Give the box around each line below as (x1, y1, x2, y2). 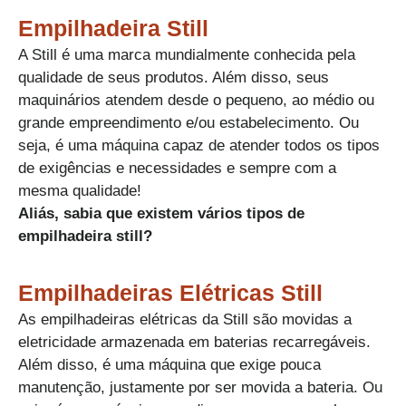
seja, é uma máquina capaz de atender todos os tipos (18, 136, 380, 154)
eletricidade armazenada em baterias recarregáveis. (18, 333, 371, 351)
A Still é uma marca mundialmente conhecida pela (18, 45, 355, 63)
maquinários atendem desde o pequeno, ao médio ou (18, 91, 374, 109)
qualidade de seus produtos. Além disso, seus (18, 68, 329, 86)
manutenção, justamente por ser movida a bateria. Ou (18, 378, 382, 396)
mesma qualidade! (18, 181, 141, 199)
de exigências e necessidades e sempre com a (18, 159, 336, 177)
